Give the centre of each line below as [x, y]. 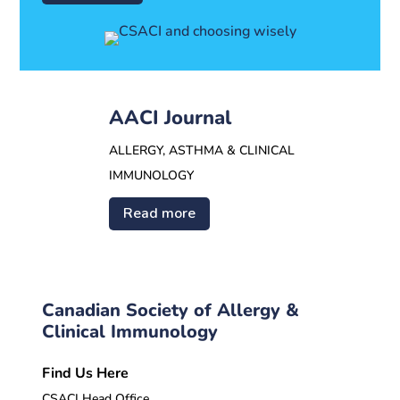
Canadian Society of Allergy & [171, 310]
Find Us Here [86, 373]
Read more [160, 213]
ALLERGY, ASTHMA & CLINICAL [202, 151]
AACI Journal [171, 118]
